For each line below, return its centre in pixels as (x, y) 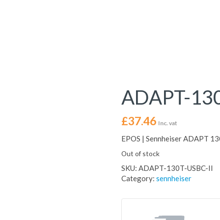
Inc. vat (167, 123)
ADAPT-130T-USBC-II (176, 168)
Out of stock (140, 153)
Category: (138, 178)
